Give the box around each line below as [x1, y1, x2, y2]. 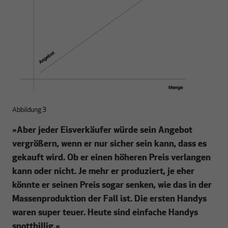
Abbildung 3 [12, 106, 46, 115]
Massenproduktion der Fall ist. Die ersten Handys [12, 194, 207, 205]
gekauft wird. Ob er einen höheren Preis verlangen [12, 153, 211, 163]
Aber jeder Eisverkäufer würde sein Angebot [17, 126, 192, 136]
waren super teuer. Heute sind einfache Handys [12, 208, 198, 218]
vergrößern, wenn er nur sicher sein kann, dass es [12, 139, 207, 150]
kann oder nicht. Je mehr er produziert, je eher [12, 167, 194, 177]
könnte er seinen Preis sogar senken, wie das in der [12, 181, 212, 191]
